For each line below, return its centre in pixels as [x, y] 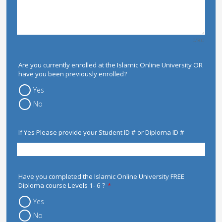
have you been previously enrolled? [73, 74]
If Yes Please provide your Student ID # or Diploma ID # [102, 133]
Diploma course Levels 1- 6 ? [62, 185]
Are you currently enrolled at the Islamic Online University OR [111, 65]
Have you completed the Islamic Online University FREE [102, 176]
